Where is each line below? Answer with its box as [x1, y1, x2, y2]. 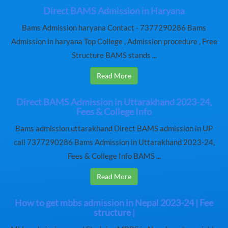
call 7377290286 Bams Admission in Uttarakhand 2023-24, [13, 138, 215, 147]
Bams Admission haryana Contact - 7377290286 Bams [22, 23, 206, 33]
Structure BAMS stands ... [71, 51, 157, 60]
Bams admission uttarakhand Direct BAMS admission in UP [15, 124, 213, 133]
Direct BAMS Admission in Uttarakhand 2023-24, [16, 96, 212, 108]
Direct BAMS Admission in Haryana [43, 5, 185, 17]
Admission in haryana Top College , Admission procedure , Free [11, 37, 217, 46]
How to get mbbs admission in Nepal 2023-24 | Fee [15, 197, 213, 209]
